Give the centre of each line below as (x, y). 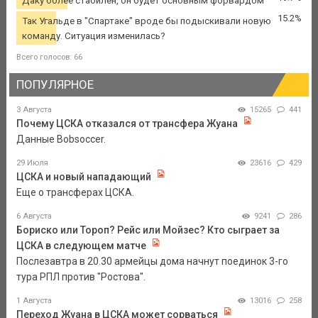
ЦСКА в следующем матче (81, 245)
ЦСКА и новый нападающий (83, 176)
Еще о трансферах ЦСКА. (75, 192)
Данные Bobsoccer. (61, 139)
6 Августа (34, 216)
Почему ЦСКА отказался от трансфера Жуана (127, 123)
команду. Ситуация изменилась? (93, 35)
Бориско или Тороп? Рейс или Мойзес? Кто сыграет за (148, 230)
